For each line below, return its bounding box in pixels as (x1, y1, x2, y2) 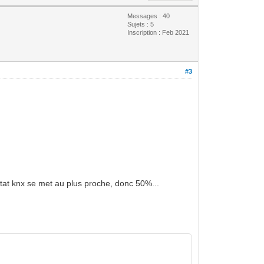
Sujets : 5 (127, 20, 154, 28)
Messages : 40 (127, 12, 170, 19)
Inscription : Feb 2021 (127, 28, 190, 36)
